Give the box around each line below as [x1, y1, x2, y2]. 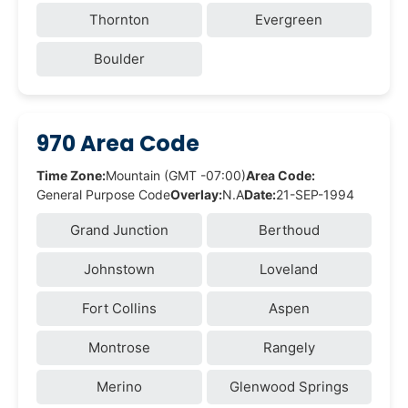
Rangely [262, 338, 315, 356]
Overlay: [170, 186, 222, 202]
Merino [96, 377, 142, 395]
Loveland [260, 260, 319, 278]
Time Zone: [36, 167, 106, 183]
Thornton [88, 10, 149, 28]
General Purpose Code [36, 186, 170, 202]
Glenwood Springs [229, 377, 349, 395]
